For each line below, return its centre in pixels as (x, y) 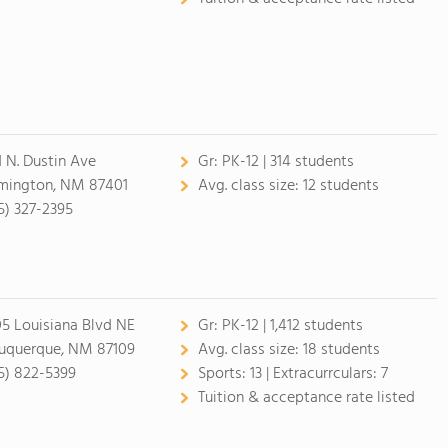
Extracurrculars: (326, 374)
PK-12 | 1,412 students (292, 326)
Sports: (223, 374)
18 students (341, 350)
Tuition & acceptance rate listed (306, 398)
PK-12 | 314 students (287, 162)
